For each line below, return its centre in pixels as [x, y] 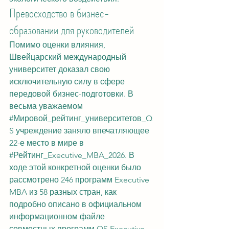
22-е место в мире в [48, 143]
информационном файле [58, 216]
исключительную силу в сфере [68, 82]
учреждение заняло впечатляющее [83, 131]
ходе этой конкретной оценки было [76, 167]
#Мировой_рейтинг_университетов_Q [81, 118]
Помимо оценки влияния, [58, 45]
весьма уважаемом [47, 106]
